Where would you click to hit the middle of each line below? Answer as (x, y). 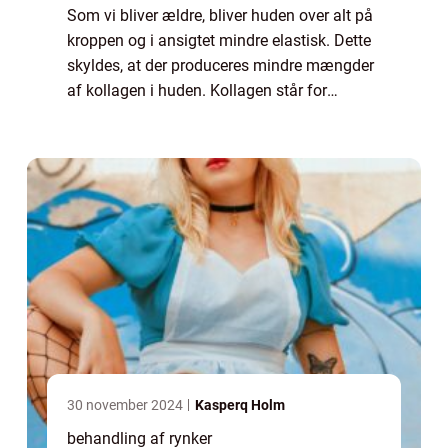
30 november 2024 (126, 405)
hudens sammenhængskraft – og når (199, 116)
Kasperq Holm (240, 405)
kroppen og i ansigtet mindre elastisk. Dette (219, 41)
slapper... (98, 166)
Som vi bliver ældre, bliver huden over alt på (220, 16)
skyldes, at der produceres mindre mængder (220, 66)
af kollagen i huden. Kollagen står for (197, 91)
